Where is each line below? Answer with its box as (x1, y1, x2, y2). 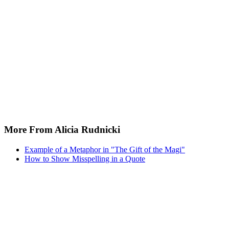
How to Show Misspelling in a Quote (25, 154, 145, 164)
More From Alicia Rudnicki (4, 124, 120, 135)
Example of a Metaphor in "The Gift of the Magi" (25, 145, 185, 154)
